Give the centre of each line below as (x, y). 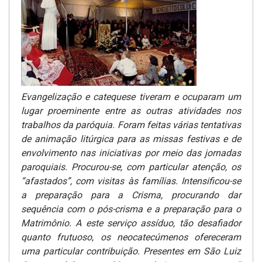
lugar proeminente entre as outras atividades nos (131, 111)
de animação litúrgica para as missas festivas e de (131, 139)
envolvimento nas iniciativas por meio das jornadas (131, 153)
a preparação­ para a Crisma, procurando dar (131, 195)
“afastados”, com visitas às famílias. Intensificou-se (131, 181)
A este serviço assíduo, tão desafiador (158, 223)
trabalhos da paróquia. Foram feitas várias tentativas (131, 125)
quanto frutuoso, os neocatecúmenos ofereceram (131, 237)
